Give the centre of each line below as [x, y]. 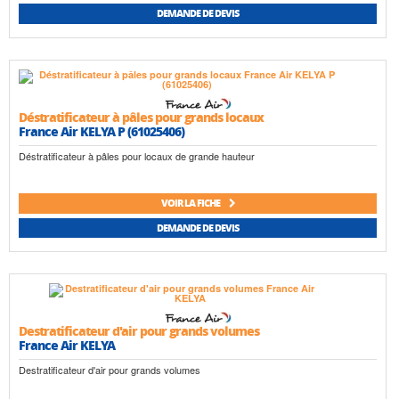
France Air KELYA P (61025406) [102, 130]
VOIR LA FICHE [191, 203]
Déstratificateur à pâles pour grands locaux [141, 116]
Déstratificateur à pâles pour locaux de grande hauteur [137, 155]
